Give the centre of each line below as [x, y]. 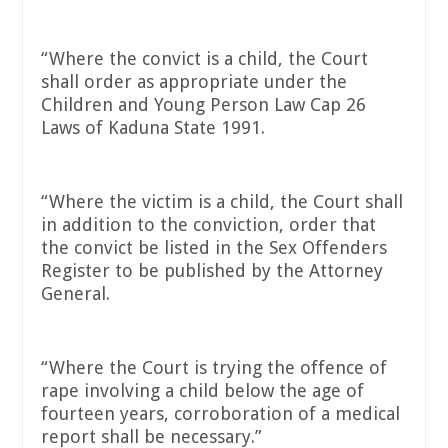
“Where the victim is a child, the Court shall [222, 202]
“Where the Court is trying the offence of [214, 368]
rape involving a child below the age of [202, 391]
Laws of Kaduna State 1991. [153, 128]
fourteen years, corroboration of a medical [220, 414]
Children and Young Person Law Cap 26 [203, 105]
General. [75, 294]
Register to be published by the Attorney [212, 271]
